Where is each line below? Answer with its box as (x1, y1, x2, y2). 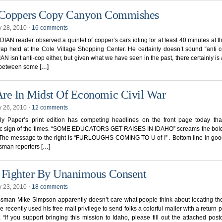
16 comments (32, 24, 68, 31)
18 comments (32, 183, 68, 191)
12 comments (32, 104, 68, 111)
